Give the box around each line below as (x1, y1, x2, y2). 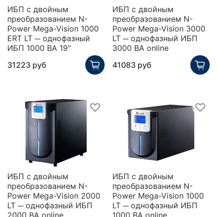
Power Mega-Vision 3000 (112, 24, 205, 34)
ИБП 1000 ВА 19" (7, 43, 71, 53)
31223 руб (7, 60, 46, 70)
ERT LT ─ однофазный (7, 33, 90, 44)
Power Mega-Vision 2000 (7, 190, 100, 201)
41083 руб (112, 60, 152, 70)
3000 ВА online (112, 43, 169, 53)
